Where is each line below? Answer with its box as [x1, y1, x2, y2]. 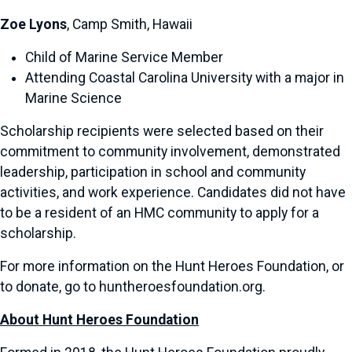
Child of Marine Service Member [25, 49, 223, 65]
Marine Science [25, 90, 122, 106]
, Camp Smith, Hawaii [67, 16, 192, 32]
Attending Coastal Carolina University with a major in [25, 70, 344, 86]
